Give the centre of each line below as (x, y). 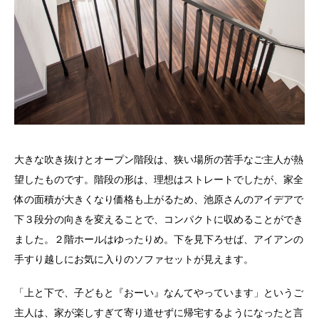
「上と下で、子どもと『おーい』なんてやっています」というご (159, 293)
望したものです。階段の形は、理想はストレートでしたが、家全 (159, 180)
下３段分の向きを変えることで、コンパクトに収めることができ (159, 220)
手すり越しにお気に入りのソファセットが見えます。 (134, 260)
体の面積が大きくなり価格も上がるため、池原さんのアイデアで (159, 200)
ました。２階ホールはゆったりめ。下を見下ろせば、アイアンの (159, 240)
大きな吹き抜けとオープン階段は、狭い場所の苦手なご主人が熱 (159, 160)
